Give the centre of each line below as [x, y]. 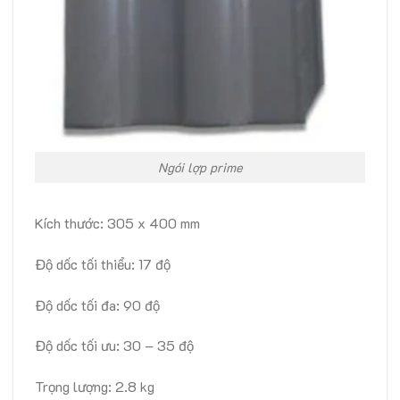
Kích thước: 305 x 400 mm [117, 222]
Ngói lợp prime [200, 168]
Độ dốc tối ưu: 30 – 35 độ [114, 346]
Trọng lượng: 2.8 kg [95, 387]
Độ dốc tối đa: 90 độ [97, 304]
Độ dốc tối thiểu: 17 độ [103, 263]
